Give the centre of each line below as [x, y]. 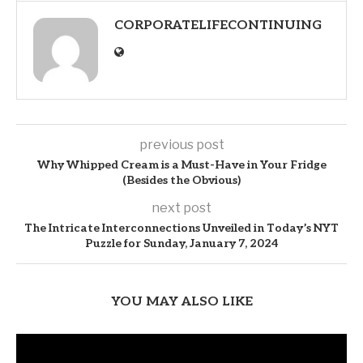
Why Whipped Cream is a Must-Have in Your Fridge [181, 165]
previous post [181, 145]
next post [181, 208]
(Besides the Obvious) [181, 181]
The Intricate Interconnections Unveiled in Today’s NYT [181, 228]
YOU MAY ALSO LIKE [181, 302]
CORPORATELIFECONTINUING [218, 26]
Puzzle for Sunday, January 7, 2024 [181, 244]
